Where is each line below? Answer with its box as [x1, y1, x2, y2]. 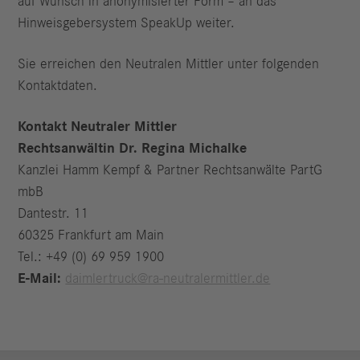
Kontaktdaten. [18, 79, 98, 94]
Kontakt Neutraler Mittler [18, 120, 178, 135]
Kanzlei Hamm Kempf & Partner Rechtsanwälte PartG [18, 163, 323, 178]
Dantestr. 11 [18, 207, 89, 222]
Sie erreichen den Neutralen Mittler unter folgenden [18, 57, 320, 72]
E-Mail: [18, 272, 62, 287]
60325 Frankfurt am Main [18, 228, 165, 243]
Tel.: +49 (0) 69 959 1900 [18, 250, 165, 265]
